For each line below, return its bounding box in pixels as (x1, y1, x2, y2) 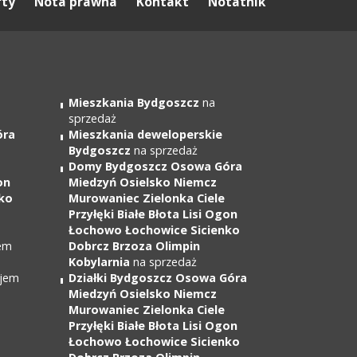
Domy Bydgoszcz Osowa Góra (69, 159, 242, 174)
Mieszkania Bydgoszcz (69, 95, 199, 110)
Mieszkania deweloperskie (69, 127, 222, 142)
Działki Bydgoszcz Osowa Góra (69, 270, 247, 285)
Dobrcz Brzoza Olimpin (69, 238, 200, 253)
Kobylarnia (69, 254, 130, 269)
